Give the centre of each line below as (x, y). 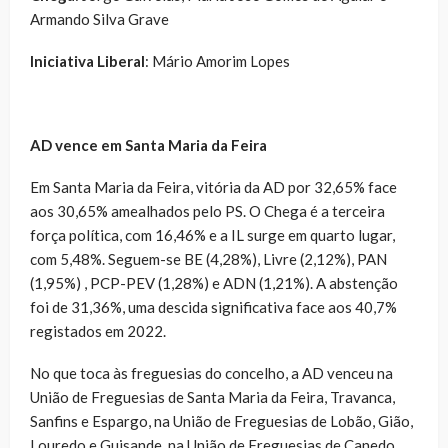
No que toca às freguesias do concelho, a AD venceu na (211, 373)
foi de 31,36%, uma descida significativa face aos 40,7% (213, 307)
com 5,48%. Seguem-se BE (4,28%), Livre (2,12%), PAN (208, 259)
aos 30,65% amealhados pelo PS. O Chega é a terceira (207, 211)
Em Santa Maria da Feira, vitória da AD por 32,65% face (213, 187)
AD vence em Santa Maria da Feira (148, 145)
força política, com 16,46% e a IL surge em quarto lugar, (212, 235)
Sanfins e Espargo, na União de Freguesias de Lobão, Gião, (221, 421)
